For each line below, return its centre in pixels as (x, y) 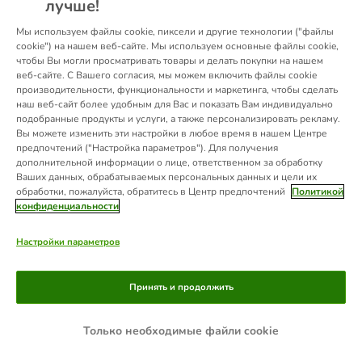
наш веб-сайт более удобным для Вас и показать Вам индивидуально (175, 104)
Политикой (318, 192)
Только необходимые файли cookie (181, 330)
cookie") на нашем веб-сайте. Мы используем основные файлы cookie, (177, 46)
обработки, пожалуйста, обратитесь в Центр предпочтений (152, 192)
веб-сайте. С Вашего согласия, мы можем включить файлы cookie (166, 75)
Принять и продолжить (181, 287)
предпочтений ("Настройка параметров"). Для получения (147, 148)
